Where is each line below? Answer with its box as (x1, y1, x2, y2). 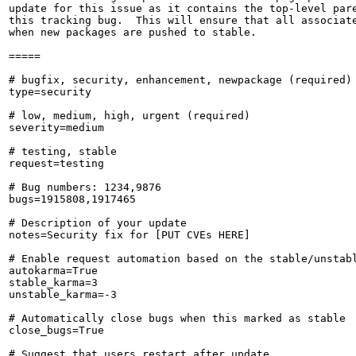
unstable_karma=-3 (9, 288, 117, 300)
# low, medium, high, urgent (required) (9, 110, 250, 122)
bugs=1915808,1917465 (9, 193, 136, 205)
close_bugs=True (9, 324, 104, 336)
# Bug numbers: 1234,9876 (9, 181, 161, 193)
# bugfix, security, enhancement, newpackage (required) (9, 74, 352, 86)
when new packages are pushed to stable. (9, 26, 257, 38)
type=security (9, 86, 91, 98)
